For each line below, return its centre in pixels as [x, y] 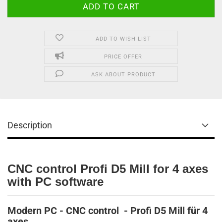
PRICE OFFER [123, 57]
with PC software [55, 182]
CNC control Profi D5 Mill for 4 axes [108, 169]
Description [30, 125]
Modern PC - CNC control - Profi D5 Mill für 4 [108, 211]
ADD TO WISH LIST [123, 39]
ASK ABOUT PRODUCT [123, 75]
